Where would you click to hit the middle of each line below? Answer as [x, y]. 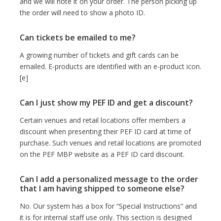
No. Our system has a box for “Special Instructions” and [108, 206]
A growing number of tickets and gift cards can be [99, 55]
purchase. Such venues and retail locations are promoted [110, 143]
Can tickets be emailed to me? [78, 37]
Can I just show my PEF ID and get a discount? [106, 102]
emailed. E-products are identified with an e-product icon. [110, 66]
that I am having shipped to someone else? [102, 188]
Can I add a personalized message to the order [109, 179]
